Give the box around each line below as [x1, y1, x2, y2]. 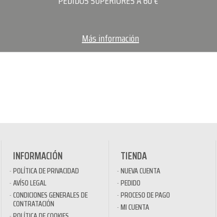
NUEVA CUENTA [120, 164, 160, 177]
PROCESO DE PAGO [120, 189, 170, 201]
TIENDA [120, 148, 147, 164]
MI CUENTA [120, 201, 149, 214]
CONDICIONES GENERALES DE [13, 189, 88, 201]
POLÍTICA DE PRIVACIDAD [13, 164, 79, 177]
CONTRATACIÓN [13, 198, 54, 210]
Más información [81, 30, 139, 46]
